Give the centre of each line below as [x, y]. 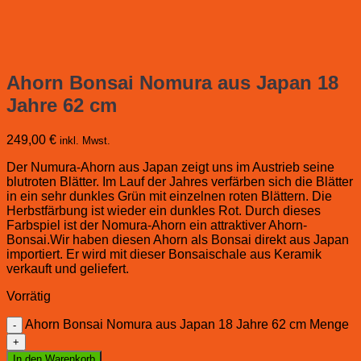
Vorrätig [29, 297]
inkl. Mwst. [85, 141]
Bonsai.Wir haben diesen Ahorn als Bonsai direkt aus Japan [178, 240]
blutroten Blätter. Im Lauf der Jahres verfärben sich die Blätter [180, 182]
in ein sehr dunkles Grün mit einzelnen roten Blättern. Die [169, 197]
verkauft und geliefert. [68, 269]
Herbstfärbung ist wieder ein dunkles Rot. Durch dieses [164, 211]
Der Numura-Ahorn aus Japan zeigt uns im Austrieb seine [170, 168]
